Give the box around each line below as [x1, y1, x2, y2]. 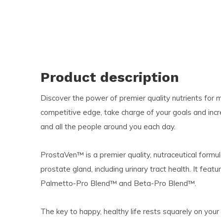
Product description [40, 69, 179, 85]
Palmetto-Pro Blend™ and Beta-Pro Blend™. [40, 179, 196, 188]
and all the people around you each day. [40, 122, 176, 131]
